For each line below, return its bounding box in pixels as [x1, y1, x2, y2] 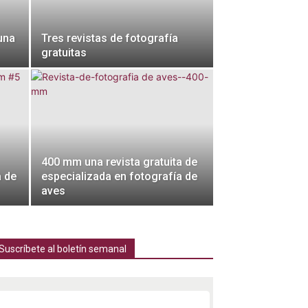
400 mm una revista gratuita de [41, 155, 197, 168]
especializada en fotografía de [41, 170, 197, 183]
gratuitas [41, 46, 87, 59]
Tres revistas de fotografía [41, 32, 178, 45]
